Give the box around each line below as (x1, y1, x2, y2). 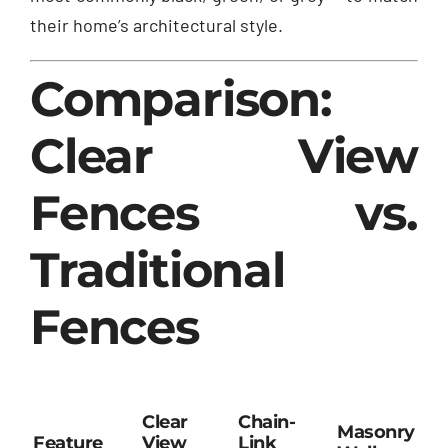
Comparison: (30, 70, 332, 129)
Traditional (30, 241, 285, 300)
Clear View (30, 127, 418, 186)
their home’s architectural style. (30, 14, 283, 37)
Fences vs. (30, 184, 418, 243)
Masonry (337, 421, 415, 444)
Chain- (238, 411, 296, 434)
